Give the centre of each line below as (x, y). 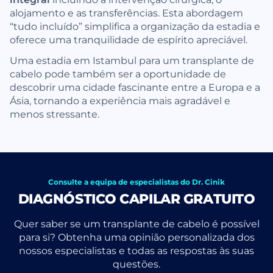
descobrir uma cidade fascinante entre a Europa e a (135, 87)
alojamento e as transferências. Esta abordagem (126, 12)
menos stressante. (55, 113)
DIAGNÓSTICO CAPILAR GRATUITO (136, 199)
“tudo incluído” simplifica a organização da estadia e (135, 26)
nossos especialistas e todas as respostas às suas (136, 250)
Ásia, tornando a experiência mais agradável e (120, 100)
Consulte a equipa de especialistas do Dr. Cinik (136, 181)
